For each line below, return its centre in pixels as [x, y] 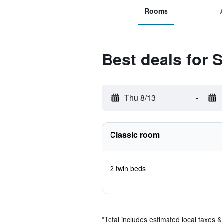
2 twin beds [128, 168]
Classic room [135, 135]
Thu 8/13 [140, 97]
